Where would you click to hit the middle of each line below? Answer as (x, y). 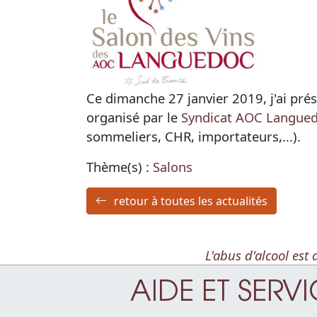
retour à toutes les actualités (191, 201)
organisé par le (134, 117)
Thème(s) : (120, 166)
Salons (173, 166)
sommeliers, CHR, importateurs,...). (194, 136)
